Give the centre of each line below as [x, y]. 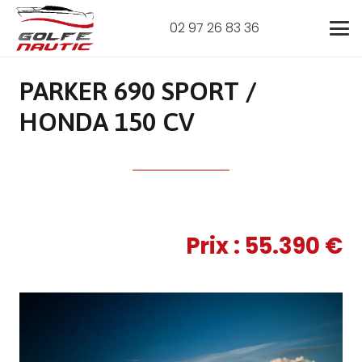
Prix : [215, 246]
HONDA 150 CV [107, 122]
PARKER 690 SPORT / [138, 91]
